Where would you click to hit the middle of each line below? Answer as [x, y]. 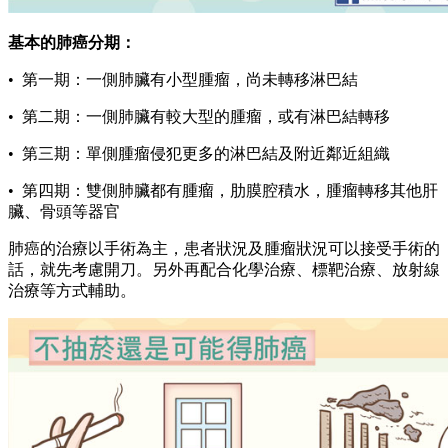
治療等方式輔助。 [72, 290]
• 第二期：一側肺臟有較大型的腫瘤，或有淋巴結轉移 [199, 116]
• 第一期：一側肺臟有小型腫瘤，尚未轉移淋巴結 [183, 79]
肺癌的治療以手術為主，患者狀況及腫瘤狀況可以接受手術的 [224, 248]
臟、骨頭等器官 [64, 211]
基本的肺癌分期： [72, 42]
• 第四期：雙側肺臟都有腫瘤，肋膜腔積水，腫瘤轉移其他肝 [223, 190]
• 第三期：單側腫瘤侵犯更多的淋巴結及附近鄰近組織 [199, 153]
